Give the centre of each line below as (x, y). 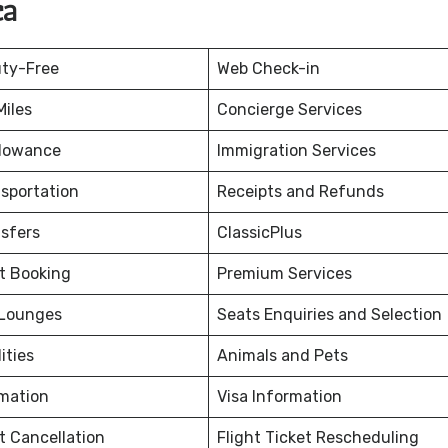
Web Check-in (268, 69)
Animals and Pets (282, 356)
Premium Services (284, 274)
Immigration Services (296, 151)
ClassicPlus (259, 233)
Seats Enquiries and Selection (329, 315)
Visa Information (279, 397)
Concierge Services (289, 110)
